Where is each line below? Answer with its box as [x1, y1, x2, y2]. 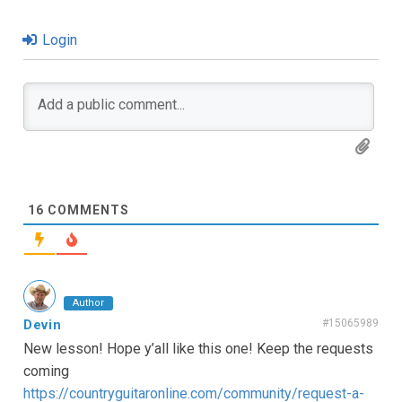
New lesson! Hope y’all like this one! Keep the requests [23, 340, 373, 358]
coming [23, 363, 69, 380]
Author [73, 297, 104, 310]
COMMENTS [44, 203, 129, 218]
